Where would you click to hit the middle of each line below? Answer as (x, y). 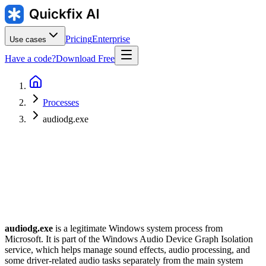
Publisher (24, 209)
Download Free (85, 58)
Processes (61, 102)
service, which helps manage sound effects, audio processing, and (127, 249)
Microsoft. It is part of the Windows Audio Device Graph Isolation (129, 239)
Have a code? (30, 58)
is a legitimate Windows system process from (138, 228)
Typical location (164, 209)
